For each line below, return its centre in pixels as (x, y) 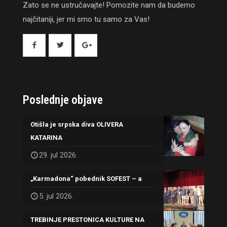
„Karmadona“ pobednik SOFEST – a (86, 179)
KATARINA (48, 138)
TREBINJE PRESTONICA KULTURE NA (87, 220)
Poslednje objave (63, 100)
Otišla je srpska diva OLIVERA (77, 125)
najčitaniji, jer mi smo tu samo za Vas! (86, 20)
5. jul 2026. (56, 196)
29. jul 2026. (58, 155)
